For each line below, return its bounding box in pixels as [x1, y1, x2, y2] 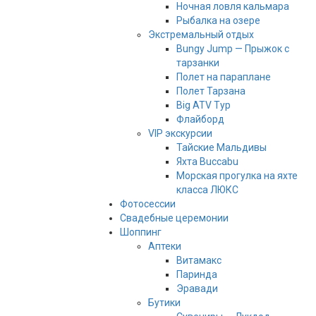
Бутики [147, 297, 181, 309]
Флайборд [176, 114, 224, 126]
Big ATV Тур [176, 99, 231, 111]
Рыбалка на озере [176, 15, 260, 27]
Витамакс [176, 255, 221, 267]
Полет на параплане [176, 71, 271, 83]
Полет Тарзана [176, 85, 245, 97]
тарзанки [176, 57, 219, 69]
